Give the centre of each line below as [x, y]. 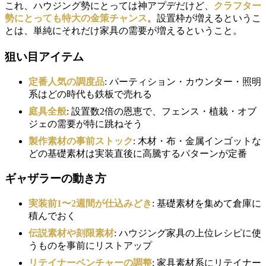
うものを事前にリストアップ [90, 246]
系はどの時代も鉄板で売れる [90, 94]
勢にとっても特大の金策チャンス [76, 18]
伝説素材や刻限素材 [71, 233]
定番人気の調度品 [66, 81]
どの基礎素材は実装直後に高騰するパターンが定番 [138, 153]
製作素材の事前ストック [81, 141]
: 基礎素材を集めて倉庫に [207, 204]
